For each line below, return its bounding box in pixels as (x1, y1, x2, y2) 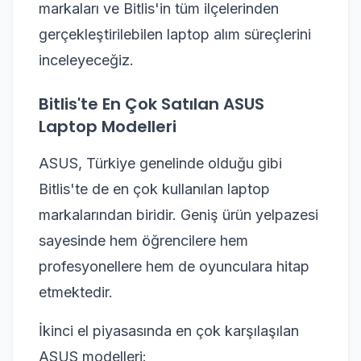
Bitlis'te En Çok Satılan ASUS (39, 92, 264, 115)
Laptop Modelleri (39, 114, 176, 138)
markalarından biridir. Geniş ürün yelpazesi (39, 205, 318, 223)
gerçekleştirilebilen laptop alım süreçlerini (39, 25, 311, 43)
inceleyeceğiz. (39, 51, 134, 68)
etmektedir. (39, 283, 113, 301)
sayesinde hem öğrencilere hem (39, 231, 248, 249)
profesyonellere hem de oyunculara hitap (39, 257, 309, 275)
